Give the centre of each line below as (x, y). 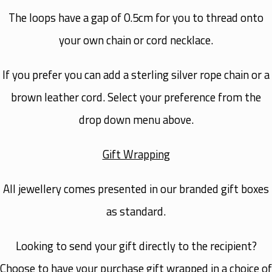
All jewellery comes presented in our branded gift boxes (136, 189)
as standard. (136, 211)
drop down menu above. (136, 119)
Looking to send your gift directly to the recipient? (136, 246)
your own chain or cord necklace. (136, 40)
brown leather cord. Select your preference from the (136, 97)
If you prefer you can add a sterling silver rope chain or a (136, 74)
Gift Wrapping (136, 154)
